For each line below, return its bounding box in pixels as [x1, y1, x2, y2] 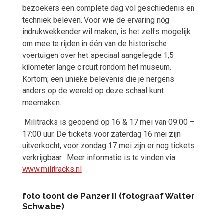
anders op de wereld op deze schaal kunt [22, 86, 164, 96]
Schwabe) [22, 201, 64, 212]
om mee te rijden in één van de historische [22, 39, 167, 49]
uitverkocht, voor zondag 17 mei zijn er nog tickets [22, 141, 194, 151]
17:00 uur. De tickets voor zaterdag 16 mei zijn [22, 129, 181, 139]
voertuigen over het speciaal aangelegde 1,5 [22, 51, 174, 60]
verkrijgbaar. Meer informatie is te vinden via [22, 153, 175, 163]
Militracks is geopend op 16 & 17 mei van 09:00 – [22, 117, 194, 127]
